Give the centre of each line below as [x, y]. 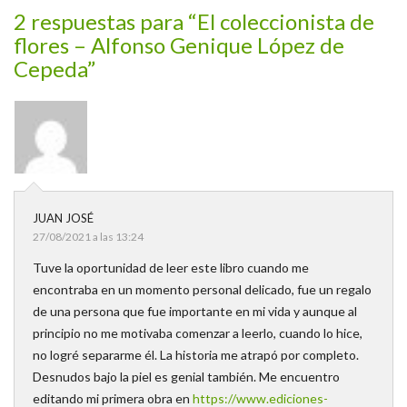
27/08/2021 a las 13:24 [88, 236]
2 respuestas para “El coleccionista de [194, 21]
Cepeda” [55, 68]
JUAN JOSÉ [63, 218]
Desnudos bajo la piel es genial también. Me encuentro [186, 376]
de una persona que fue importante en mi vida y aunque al [195, 311]
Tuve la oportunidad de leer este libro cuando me [171, 267]
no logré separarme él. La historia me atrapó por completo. [196, 354]
